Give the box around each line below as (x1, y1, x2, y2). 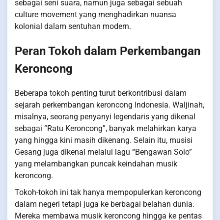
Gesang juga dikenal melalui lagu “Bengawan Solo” (15, 147, 192, 157)
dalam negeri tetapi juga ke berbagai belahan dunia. (15, 199, 194, 209)
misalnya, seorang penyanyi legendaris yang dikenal (15, 111, 195, 121)
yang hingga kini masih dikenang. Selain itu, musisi (15, 135, 192, 145)
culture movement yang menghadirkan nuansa (15, 9, 176, 19)
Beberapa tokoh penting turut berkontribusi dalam (15, 88, 187, 98)
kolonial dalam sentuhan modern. (15, 21, 131, 31)
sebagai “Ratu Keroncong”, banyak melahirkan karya (15, 123, 196, 133)
